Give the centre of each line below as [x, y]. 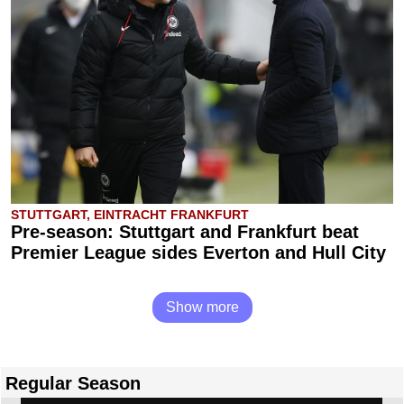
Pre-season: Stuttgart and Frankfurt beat [185, 232]
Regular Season [73, 384]
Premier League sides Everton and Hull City [198, 253]
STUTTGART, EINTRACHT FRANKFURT [130, 215]
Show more [202, 308]
